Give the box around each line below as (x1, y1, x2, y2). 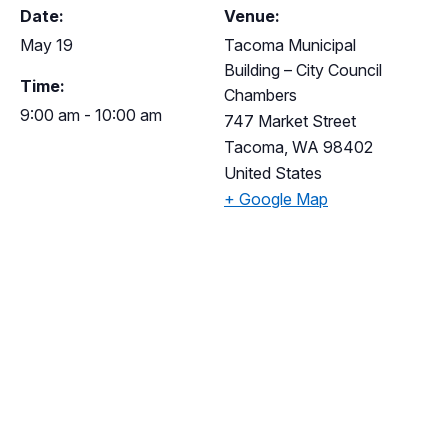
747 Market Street (224, 110, 356, 131)
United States (224, 162, 322, 183)
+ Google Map (224, 188, 328, 209)
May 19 (20, 34, 73, 55)
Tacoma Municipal (224, 34, 356, 55)
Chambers (224, 84, 297, 105)
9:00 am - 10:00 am (20, 104, 162, 125)
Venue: (224, 5, 280, 26)
